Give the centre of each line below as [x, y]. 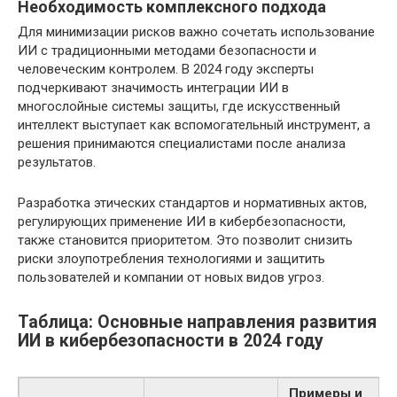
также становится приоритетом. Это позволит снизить [185, 240]
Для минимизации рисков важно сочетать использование [196, 32]
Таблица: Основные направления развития [197, 323]
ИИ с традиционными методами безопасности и [167, 51]
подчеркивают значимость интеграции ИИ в [153, 88]
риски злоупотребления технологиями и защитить [171, 259]
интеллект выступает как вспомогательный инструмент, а [194, 125]
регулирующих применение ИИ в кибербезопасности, [182, 222]
